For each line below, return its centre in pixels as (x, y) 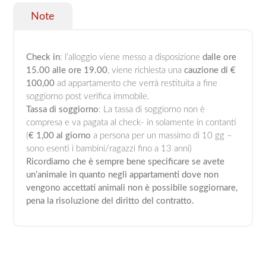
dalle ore (220, 57)
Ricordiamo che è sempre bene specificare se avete (126, 161)
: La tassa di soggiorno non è (152, 109)
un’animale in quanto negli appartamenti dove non (123, 175)
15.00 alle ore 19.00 (67, 70)
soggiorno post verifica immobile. (88, 96)
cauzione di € (210, 70)
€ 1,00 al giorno (60, 135)
